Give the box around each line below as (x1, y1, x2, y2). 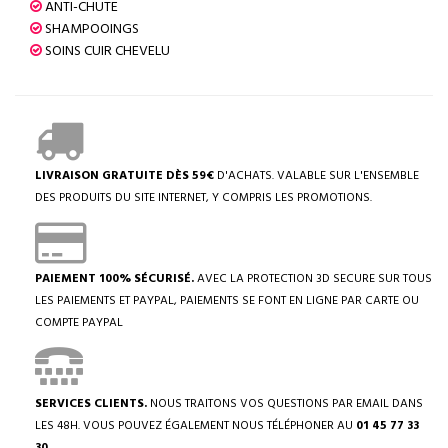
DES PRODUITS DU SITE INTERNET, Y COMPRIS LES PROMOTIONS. (35, 188, 372, 208)
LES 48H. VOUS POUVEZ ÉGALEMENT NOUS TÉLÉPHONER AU (35, 416, 356, 436)
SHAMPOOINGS (45, 18, 139, 41)
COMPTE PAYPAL (35, 313, 123, 333)
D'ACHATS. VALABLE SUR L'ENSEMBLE (214, 166, 419, 186)
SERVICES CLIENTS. (35, 394, 147, 414)
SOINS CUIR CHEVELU (45, 40, 170, 63)
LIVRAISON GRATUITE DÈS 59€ (35, 166, 214, 186)
